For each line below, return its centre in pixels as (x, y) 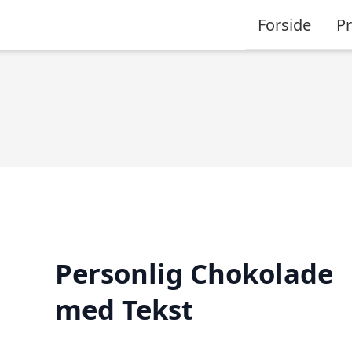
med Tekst (124, 309)
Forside (284, 24)
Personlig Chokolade (194, 273)
